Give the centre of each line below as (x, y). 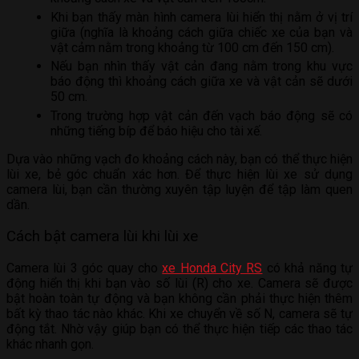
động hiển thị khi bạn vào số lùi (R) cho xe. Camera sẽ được (179, 283)
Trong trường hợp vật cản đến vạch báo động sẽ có (202, 116)
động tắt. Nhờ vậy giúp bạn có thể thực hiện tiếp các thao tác (179, 329)
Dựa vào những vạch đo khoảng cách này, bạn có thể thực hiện (179, 159)
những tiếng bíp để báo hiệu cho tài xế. (156, 131)
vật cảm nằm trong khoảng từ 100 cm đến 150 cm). (192, 47)
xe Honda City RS (212, 268)
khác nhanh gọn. (50, 344)
